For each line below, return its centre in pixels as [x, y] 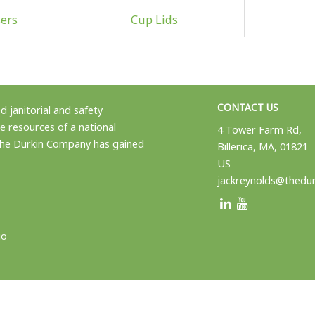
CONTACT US [247, 107]
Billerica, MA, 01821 [262, 146]
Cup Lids [155, 19]
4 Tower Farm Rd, [259, 129]
